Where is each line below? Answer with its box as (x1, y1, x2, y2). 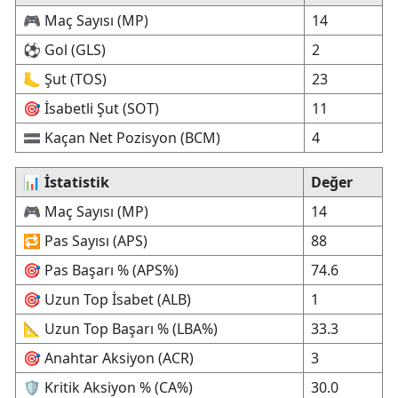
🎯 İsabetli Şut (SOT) (23, 99, 159, 118)
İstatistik (44, 172, 109, 192)
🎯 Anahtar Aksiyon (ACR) (23, 348, 194, 368)
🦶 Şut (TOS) (23, 69, 107, 89)
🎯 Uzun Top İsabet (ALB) (23, 290, 191, 309)
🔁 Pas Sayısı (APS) (23, 231, 147, 251)
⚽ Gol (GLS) (23, 40, 106, 60)
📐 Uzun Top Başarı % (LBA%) (23, 319, 218, 338)
